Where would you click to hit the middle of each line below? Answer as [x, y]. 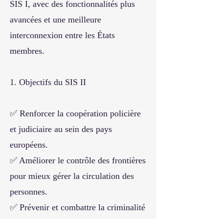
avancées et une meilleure [55, 20]
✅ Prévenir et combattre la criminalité [77, 207]
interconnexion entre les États [62, 35]
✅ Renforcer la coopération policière [75, 113]
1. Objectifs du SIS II [48, 82]
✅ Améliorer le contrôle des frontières [78, 160]
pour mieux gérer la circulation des [72, 176]
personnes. [29, 192]
